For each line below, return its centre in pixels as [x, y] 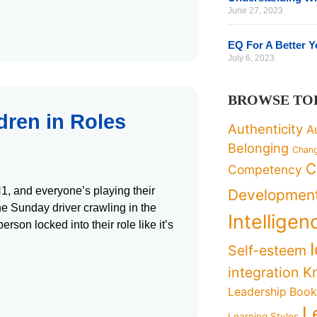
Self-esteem [267, 250]
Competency [265, 169]
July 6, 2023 [252, 58]
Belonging [259, 148]
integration [264, 272]
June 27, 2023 [256, 11]
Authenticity [266, 129]
